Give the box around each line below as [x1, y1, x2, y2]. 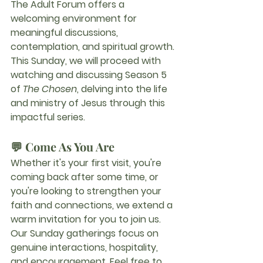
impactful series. [11, 110, 85, 124]
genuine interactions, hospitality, [11, 241, 160, 255]
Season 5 [125, 68, 169, 82]
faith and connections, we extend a [11, 198, 175, 213]
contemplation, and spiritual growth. [11, 40, 174, 54]
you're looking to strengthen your [11, 184, 164, 198]
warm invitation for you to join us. [11, 213, 161, 227]
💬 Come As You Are [11, 139, 114, 155]
